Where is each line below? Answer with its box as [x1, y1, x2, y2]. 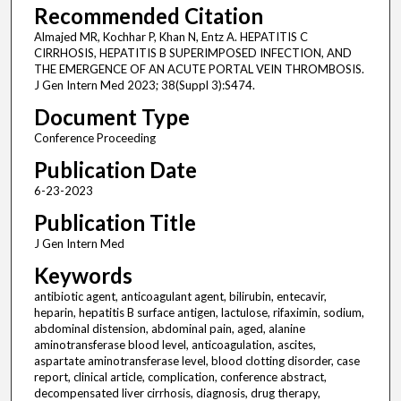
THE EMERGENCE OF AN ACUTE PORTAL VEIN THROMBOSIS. [33, 62, 364, 77]
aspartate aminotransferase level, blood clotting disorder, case [33, 354, 360, 369]
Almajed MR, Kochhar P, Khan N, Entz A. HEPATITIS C [33, 30, 308, 45]
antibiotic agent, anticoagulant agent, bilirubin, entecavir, [33, 289, 327, 304]
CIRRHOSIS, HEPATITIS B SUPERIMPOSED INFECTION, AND [33, 46, 352, 61]
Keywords [33, 262, 132, 289]
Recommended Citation [33, 3, 263, 30]
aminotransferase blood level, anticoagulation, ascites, [33, 337, 316, 353]
